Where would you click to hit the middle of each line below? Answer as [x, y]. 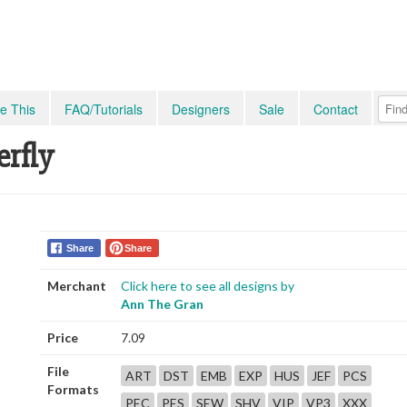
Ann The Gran [162, 304]
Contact [336, 109]
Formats [73, 389]
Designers [201, 109]
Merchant [77, 286]
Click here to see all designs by [208, 286]
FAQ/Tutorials [104, 109]
